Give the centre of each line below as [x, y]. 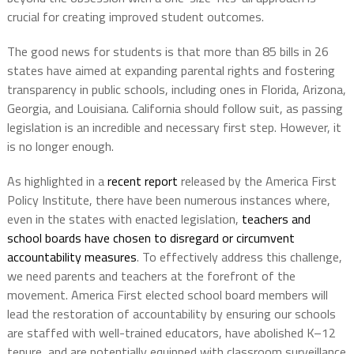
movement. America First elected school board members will [167, 295]
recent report [142, 181]
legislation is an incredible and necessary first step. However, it [174, 128]
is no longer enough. [60, 147]
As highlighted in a [57, 181]
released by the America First [257, 181]
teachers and [276, 219]
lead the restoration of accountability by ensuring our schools [171, 314]
